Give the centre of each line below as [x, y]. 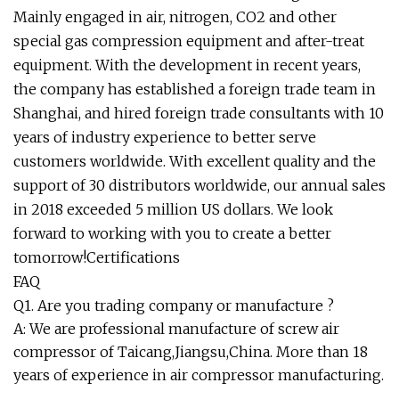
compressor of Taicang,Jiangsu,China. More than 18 [191, 352]
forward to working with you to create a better [172, 234]
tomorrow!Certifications [97, 258]
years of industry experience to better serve [165, 138]
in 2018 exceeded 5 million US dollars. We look [173, 210]
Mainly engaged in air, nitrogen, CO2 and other [175, 17]
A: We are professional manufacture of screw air [176, 329]
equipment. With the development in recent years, [187, 65]
